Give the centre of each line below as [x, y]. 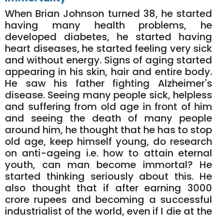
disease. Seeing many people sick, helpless [108, 95]
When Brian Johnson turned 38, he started [108, 14]
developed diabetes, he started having [108, 37]
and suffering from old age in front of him [108, 107]
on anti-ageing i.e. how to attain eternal [108, 153]
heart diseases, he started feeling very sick [108, 49]
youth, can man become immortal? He [108, 165]
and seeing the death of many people [108, 118]
